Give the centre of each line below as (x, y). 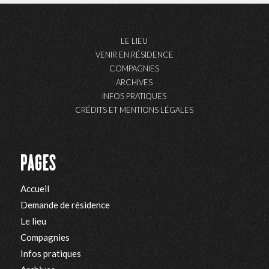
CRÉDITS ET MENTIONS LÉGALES (134, 110)
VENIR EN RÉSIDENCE (134, 55)
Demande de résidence (65, 205)
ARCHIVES (134, 83)
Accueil (35, 189)
